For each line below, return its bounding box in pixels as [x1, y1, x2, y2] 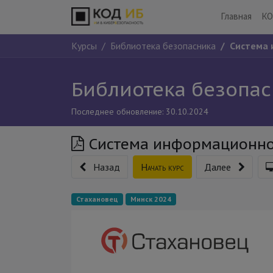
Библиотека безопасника [110, 39, 216, 52]
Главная [221, 10, 252, 23]
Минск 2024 [130, 194, 171, 204]
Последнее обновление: [71, 105, 163, 117]
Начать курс [141, 160, 184, 173]
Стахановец [76, 194, 118, 204]
